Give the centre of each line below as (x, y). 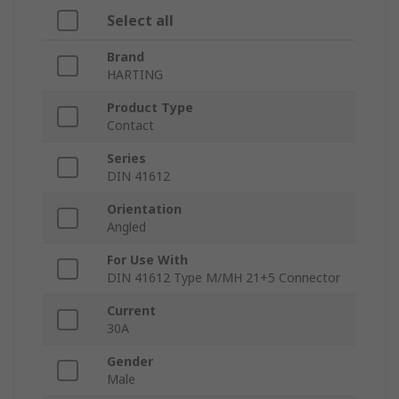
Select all (140, 21)
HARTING (135, 75)
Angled (126, 227)
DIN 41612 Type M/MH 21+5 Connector (224, 278)
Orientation (144, 209)
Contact (130, 126)
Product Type (150, 108)
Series (126, 159)
